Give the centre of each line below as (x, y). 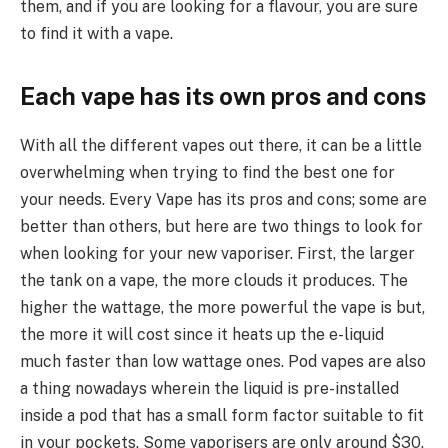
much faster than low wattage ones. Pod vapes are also (223, 361)
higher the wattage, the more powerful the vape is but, (222, 307)
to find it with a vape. (96, 33)
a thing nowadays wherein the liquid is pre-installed (209, 388)
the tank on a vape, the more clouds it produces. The (214, 280)
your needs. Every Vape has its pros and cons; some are (223, 199)
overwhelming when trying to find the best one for (207, 172)
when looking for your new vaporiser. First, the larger (217, 253)
